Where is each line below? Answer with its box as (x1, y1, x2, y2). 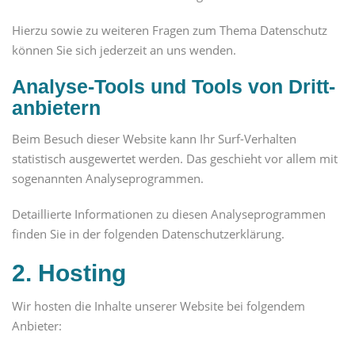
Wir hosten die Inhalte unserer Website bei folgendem (12, 297, 305, 314)
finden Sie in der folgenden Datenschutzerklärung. (12, 226, 284, 242)
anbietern (12, 97, 101, 120)
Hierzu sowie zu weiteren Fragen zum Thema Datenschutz (12, 22, 327, 39)
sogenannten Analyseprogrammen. (12, 170, 204, 187)
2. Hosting (12, 260, 126, 287)
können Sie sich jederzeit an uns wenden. (12, 42, 236, 59)
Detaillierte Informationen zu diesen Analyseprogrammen (12, 206, 326, 223)
